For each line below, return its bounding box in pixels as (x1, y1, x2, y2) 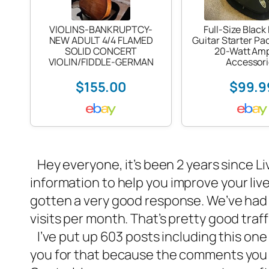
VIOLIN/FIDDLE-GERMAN (48, 55, 154, 68)
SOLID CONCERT (64, 44, 138, 58)
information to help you (30, 174, 168, 192)
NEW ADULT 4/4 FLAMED (49, 34, 153, 47)
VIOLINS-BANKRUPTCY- (49, 23, 153, 36)
